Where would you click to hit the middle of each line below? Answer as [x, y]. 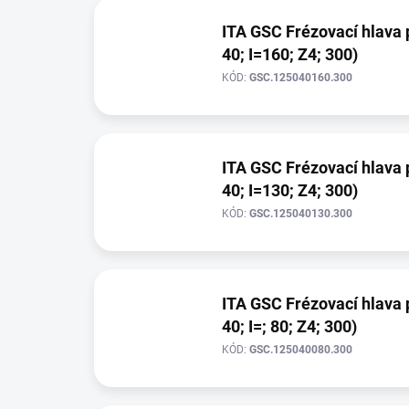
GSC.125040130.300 [301, 214]
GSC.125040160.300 [301, 78]
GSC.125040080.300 [301, 350]
